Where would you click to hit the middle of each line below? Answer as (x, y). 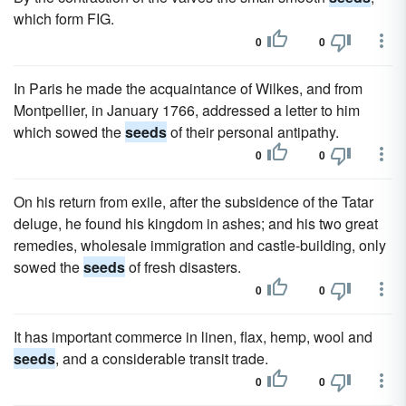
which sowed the (69, 132)
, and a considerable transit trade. (162, 358)
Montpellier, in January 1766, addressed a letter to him (187, 110)
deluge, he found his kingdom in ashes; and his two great (196, 223)
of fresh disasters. (183, 267)
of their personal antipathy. (253, 132)
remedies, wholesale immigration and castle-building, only (200, 245)
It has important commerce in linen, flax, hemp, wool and (193, 337)
